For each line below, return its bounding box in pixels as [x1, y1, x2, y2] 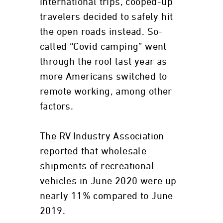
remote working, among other [40, 87, 172, 97]
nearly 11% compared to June [40, 191, 173, 201]
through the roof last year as [40, 57, 167, 67]
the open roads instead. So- [40, 27, 163, 37]
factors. [40, 102, 74, 111]
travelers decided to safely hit [40, 12, 173, 22]
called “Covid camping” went [40, 42, 167, 52]
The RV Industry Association [40, 131, 164, 141]
